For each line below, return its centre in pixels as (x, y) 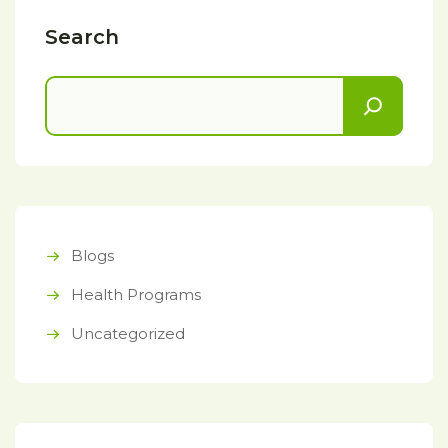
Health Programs (136, 294)
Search (82, 37)
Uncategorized (128, 333)
